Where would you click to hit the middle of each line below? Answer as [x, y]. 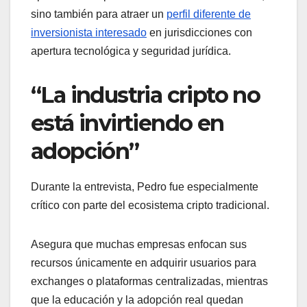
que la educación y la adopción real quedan [137, 299]
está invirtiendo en [127, 123]
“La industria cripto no [146, 95]
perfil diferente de [209, 14]
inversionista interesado [89, 32]
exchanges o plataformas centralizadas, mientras [149, 281]
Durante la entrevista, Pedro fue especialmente [145, 186]
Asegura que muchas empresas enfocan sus [139, 244]
